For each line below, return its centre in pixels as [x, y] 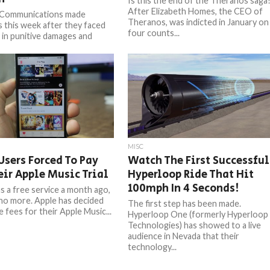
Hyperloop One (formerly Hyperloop [198, 214]
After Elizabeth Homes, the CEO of [196, 11]
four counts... [154, 33]
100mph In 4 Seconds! [184, 188]
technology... [152, 247]
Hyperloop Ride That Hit [191, 174]
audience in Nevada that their [184, 236]
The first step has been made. [185, 203]
